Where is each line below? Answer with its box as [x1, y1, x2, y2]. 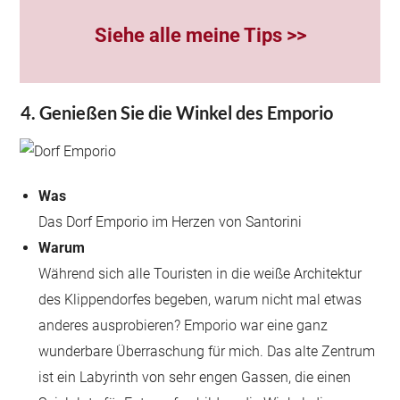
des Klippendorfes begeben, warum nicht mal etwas [38, 291, 362, 308]
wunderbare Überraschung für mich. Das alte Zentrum [38, 343, 376, 360]
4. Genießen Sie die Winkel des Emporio [21, 102, 334, 123]
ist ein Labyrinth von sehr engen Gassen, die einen [38, 369, 352, 386]
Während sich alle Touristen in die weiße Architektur [38, 265, 362, 282]
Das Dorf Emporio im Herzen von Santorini [38, 213, 303, 230]
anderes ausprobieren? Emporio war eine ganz [38, 317, 329, 334]
